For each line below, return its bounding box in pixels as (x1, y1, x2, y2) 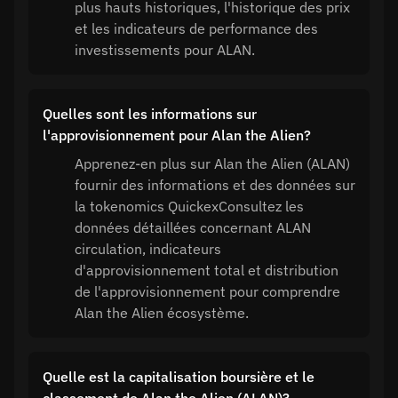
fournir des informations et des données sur (75, 176, 355, 194)
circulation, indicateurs (75, 240, 221, 258)
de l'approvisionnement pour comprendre (75, 283, 340, 300)
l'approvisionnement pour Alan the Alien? (43, 126, 311, 144)
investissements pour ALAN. (75, 41, 255, 59)
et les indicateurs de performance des (75, 20, 318, 37)
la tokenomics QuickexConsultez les (75, 197, 304, 215)
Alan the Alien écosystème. (75, 304, 249, 322)
